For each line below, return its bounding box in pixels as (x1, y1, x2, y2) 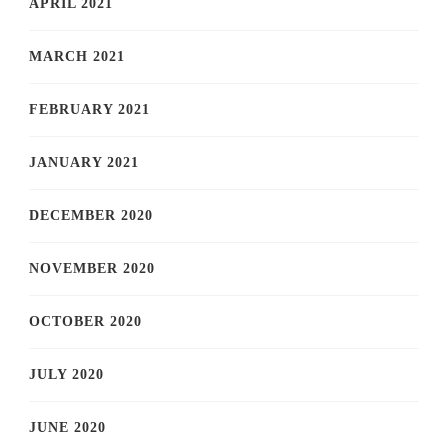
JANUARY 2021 (29, 155, 139, 171)
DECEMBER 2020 (29, 208, 153, 224)
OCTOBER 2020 (29, 314, 142, 330)
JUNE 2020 (29, 420, 106, 436)
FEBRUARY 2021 (29, 102, 150, 118)
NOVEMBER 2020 (29, 261, 155, 277)
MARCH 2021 (29, 49, 125, 65)
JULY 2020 (29, 367, 104, 383)
